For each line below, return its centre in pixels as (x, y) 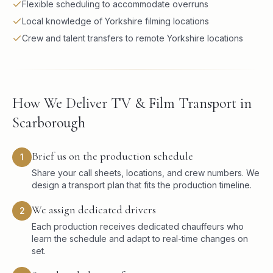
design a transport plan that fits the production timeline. (142, 185)
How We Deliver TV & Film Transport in (132, 103)
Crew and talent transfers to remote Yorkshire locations (133, 38)
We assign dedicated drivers (94, 210)
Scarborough (49, 123)
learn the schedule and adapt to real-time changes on (140, 239)
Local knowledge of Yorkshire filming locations (115, 21)
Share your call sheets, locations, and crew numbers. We (146, 173)
